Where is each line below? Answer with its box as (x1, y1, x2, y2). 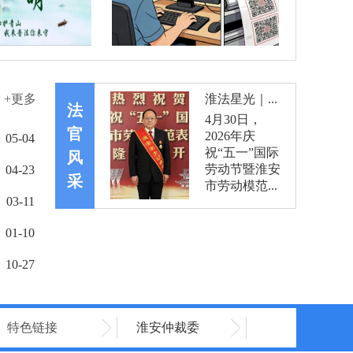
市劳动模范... (205, 179, 277, 192)
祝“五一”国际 (205, 146, 279, 159)
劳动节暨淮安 (205, 162, 281, 176)
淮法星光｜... (205, 92, 277, 106)
